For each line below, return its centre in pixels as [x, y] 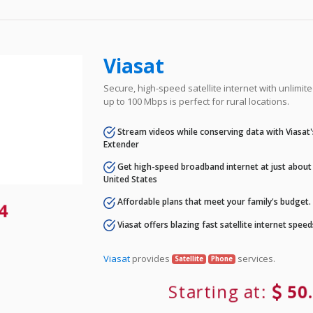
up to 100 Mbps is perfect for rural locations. [197, 101]
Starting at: [219, 292]
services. [255, 258]
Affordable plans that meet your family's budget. [213, 202]
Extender [122, 145]
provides [151, 258]
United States [131, 180]
